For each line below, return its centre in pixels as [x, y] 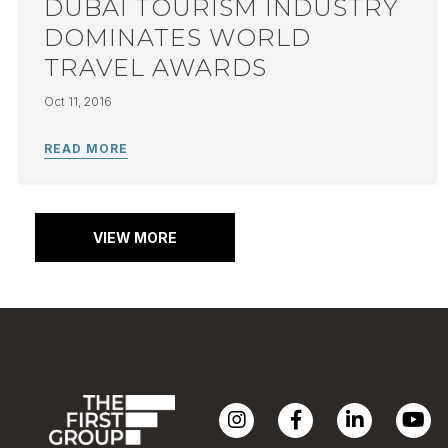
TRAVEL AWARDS [156, 67]
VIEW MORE [135, 237]
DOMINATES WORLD [178, 37]
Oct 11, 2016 [78, 101]
